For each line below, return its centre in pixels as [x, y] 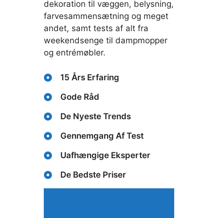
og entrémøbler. [75, 53]
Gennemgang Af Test [102, 136]
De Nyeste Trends [96, 116]
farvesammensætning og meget [106, 16]
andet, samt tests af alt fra [96, 28]
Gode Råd [80, 97]
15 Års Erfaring [90, 77]
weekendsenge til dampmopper [106, 41]
